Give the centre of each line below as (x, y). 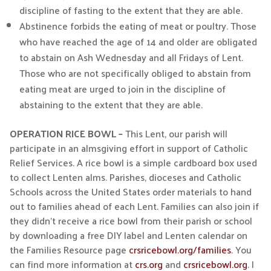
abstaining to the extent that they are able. (111, 104)
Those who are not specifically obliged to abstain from (135, 73)
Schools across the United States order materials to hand (130, 191)
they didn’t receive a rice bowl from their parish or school (131, 220)
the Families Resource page (69, 250)
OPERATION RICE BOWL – (67, 133)
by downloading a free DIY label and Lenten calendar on (128, 235)
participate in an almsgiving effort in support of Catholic (129, 148)
